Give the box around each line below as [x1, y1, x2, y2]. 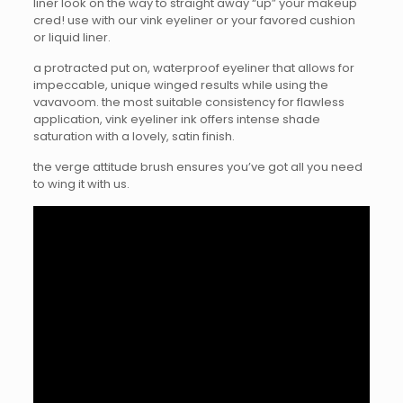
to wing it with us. [32, 175, 130, 193]
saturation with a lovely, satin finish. [32, 128, 235, 145]
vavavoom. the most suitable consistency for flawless [32, 94, 345, 111]
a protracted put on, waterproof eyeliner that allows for [32, 59, 354, 76]
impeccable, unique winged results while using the [32, 76, 328, 94]
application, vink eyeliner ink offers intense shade [32, 111, 320, 128]
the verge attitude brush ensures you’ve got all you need [32, 158, 363, 175]
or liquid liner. [32, 29, 111, 46]
